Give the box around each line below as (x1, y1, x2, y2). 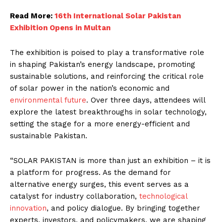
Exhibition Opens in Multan (10, 23, 111, 33)
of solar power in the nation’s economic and (10, 84, 169, 93)
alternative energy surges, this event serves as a (10, 180, 189, 189)
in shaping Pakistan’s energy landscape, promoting (10, 60, 195, 69)
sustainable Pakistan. (10, 131, 87, 141)
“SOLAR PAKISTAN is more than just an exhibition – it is (10, 156, 211, 166)
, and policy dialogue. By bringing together (47, 204, 200, 213)
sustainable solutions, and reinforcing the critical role (10, 72, 204, 81)
